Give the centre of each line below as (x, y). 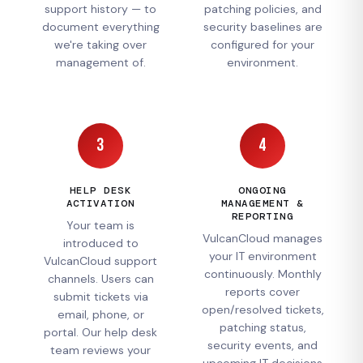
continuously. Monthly (263, 273)
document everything (100, 26)
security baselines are (263, 26)
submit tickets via (100, 296)
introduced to (100, 243)
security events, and (263, 345)
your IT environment (263, 256)
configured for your (263, 44)
